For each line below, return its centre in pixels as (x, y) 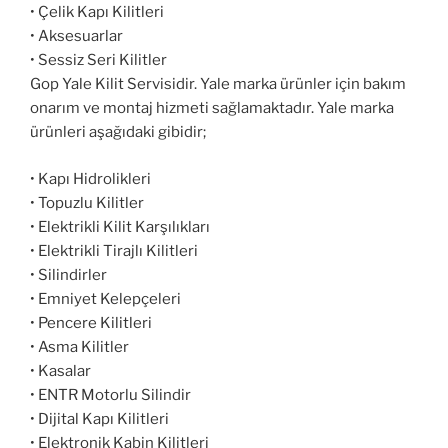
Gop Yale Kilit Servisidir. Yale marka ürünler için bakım (218, 84)
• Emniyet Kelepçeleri (105, 298)
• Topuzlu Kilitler (87, 202)
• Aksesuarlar (76, 36)
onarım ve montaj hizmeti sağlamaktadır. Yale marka (212, 108)
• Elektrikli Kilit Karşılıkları (120, 226)
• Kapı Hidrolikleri (90, 178)
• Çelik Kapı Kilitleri (97, 12)
